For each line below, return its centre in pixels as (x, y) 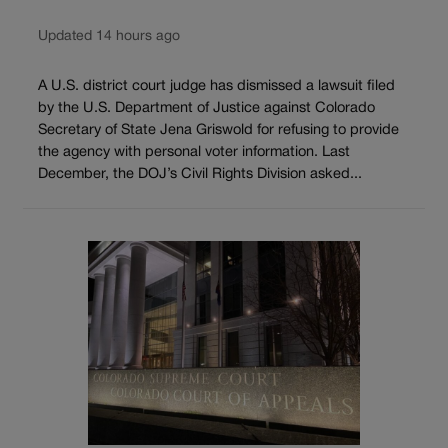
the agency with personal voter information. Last (194, 152)
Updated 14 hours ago (109, 37)
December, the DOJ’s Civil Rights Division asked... (200, 174)
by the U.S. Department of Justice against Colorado (206, 108)
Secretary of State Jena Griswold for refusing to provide (218, 130)
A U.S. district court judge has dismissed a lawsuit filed (216, 86)
